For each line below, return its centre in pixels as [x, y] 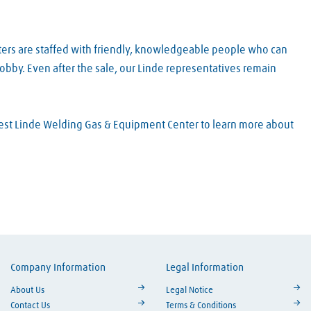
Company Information [58, 268]
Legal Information [205, 268]
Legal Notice [190, 291]
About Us [27, 291]
